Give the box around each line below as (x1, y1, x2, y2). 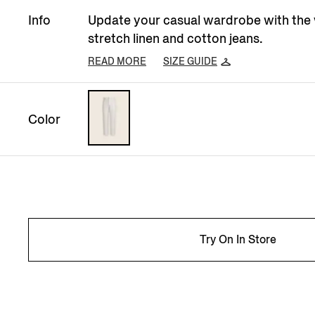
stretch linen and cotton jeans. (88, 30, 263, 47)
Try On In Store (200, 232, 276, 247)
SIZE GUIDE (163, 54, 217, 68)
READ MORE (88, 54, 146, 68)
